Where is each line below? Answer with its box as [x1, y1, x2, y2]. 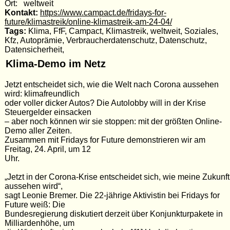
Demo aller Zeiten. [4, 126, 72, 136]
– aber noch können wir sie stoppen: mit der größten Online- [4, 117, 222, 126]
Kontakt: [4, 8, 38, 17]
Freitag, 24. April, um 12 [4, 145, 91, 154]
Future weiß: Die [4, 200, 65, 209]
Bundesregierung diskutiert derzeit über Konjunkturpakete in [4, 209, 223, 219]
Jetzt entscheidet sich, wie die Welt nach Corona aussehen [4, 80, 219, 89]
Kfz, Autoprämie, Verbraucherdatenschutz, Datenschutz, [4, 35, 207, 45]
